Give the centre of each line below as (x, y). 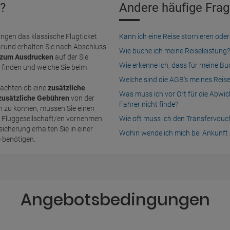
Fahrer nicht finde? (149, 104)
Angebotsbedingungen (115, 199)
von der (82, 98)
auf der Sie (71, 57)
